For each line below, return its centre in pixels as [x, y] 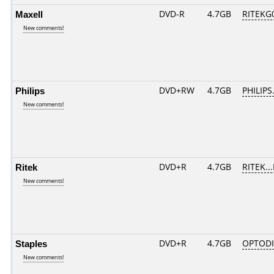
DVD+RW [177, 90]
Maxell [29, 14]
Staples [31, 243]
